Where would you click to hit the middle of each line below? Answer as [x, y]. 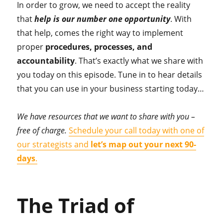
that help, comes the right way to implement [100, 33]
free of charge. [43, 131]
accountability [46, 61]
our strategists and [54, 145]
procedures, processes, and [99, 47]
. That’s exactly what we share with [139, 61]
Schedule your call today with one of [137, 131]
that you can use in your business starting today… [111, 89]
